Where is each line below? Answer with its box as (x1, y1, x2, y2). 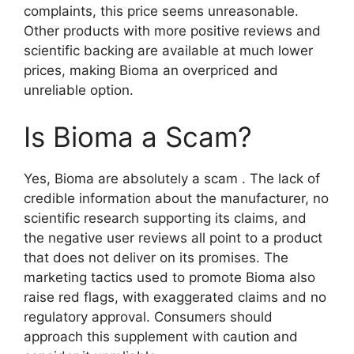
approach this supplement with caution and (24, 329, 298, 345)
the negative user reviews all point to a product (24, 230, 322, 247)
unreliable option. (24, 81, 134, 98)
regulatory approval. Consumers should (24, 309, 273, 326)
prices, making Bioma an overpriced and (24, 62, 278, 78)
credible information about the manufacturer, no (24, 190, 329, 207)
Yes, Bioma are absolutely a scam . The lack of (24, 171, 320, 187)
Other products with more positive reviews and (24, 22, 321, 39)
